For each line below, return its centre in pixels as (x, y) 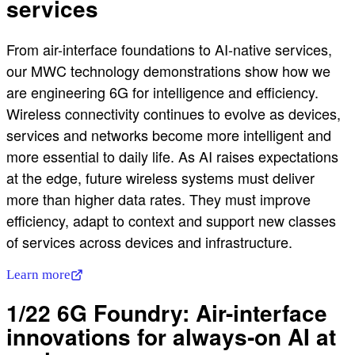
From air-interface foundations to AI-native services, (169, 50)
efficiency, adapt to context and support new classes (171, 221)
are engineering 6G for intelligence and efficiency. (162, 92)
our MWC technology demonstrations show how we (168, 71)
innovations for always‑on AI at (171, 337)
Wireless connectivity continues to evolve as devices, (174, 114)
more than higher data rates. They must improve (158, 199)
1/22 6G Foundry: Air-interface (167, 313)
